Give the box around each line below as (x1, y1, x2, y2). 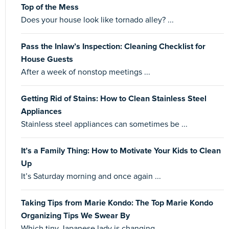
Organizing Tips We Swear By (21, 211, 130, 220)
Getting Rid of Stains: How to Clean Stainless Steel (21, 94, 207, 103)
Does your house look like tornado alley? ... (21, 15, 174, 24)
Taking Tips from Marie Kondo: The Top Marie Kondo (21, 198, 213, 207)
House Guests (21, 55, 73, 63)
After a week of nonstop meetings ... (21, 67, 150, 76)
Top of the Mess (21, 3, 79, 11)
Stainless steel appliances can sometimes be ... (21, 120, 188, 128)
